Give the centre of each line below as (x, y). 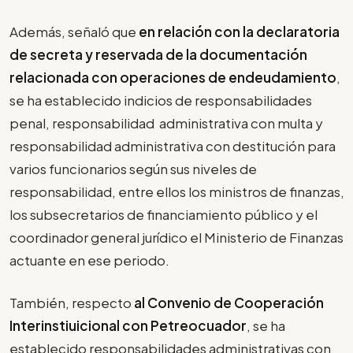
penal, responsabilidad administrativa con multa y (166, 123)
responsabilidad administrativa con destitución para (173, 145)
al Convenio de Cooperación (229, 303)
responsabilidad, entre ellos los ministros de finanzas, (177, 191)
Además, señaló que (74, 31)
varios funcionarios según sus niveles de (133, 168)
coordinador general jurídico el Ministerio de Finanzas (176, 237)
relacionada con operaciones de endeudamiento (173, 77)
